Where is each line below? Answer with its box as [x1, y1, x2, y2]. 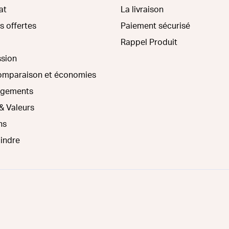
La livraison [121, 5, 164, 14]
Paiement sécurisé [121, 21, 190, 30]
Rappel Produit [121, 38, 177, 47]
